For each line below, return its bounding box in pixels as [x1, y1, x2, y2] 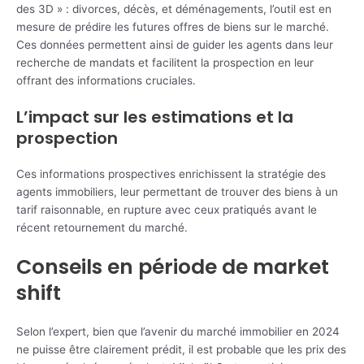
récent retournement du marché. [16, 221, 188, 235]
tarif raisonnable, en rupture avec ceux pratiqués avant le [16, 203, 317, 217]
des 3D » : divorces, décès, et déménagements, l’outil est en [16, 2, 331, 15]
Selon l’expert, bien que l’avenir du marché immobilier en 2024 [16, 325, 340, 339]
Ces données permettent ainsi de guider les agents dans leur [16, 37, 333, 51]
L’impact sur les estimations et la [16, 106, 293, 129]
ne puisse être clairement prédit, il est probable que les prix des [16, 343, 346, 357]
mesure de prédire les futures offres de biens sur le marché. [16, 19, 329, 33]
